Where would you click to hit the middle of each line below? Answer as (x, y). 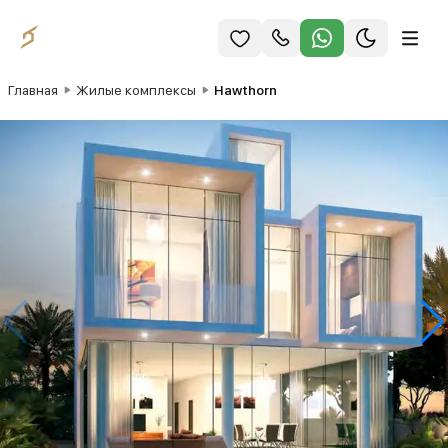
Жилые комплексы (136, 90)
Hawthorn (245, 90)
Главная (33, 90)
